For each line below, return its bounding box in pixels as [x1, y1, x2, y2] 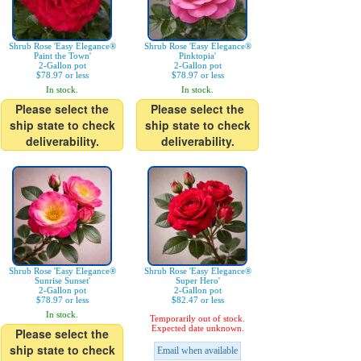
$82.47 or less [171, 295, 224, 305]
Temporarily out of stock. [150, 313, 245, 324]
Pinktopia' [179, 51, 216, 61]
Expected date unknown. [151, 323, 244, 334]
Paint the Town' [33, 51, 91, 61]
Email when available [157, 345, 238, 357]
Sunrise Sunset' [34, 276, 90, 286]
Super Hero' [175, 276, 220, 286]
